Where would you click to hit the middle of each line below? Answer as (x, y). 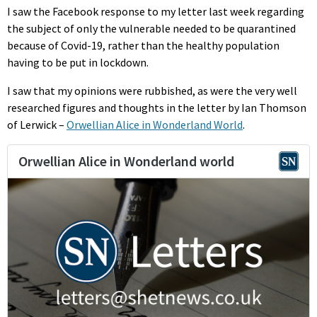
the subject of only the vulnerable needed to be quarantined (151, 28)
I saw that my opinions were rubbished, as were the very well (152, 90)
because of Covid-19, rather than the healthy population (143, 45)
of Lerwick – (37, 124)
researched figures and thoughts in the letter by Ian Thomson (157, 107)
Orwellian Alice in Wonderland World (155, 124)
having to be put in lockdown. (78, 62)
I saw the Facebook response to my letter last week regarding (156, 11)
